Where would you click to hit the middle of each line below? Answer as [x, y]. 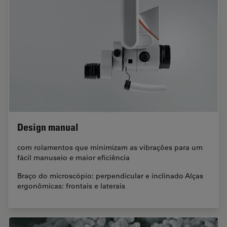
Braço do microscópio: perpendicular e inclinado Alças [110, 176]
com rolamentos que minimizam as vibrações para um [110, 148]
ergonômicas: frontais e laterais [71, 186]
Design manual [48, 127]
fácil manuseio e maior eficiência [73, 158]
